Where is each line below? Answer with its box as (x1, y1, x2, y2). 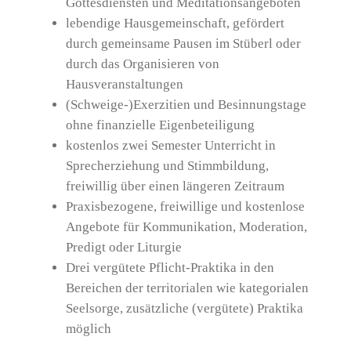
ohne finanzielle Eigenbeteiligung (65, 117, 255, 132)
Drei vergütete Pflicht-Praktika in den (65, 259, 274, 275)
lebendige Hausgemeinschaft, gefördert (65, 15, 284, 31)
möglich (65, 320, 111, 336)
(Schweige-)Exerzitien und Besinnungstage (65, 96, 306, 112)
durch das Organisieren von (65, 56, 219, 71)
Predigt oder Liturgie (65, 239, 182, 255)
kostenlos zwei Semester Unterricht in (65, 137, 276, 153)
